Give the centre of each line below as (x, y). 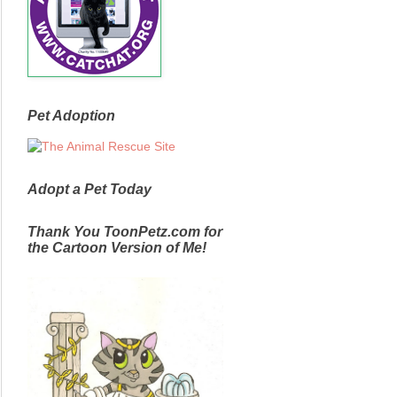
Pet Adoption (71, 115)
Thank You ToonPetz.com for (125, 231)
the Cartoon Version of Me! (117, 247)
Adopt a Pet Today (90, 189)
